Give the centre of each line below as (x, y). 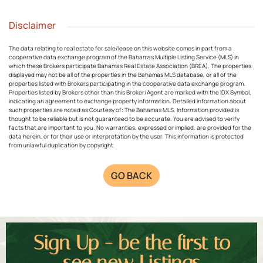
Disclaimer (32, 25)
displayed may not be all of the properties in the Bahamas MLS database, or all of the (123, 74)
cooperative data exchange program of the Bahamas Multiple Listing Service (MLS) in (124, 57)
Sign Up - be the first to (131, 242)
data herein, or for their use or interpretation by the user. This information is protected (126, 136)
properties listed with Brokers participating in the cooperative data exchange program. (127, 83)
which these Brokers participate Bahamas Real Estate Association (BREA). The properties (130, 65)
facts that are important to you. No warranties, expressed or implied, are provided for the (130, 127)
